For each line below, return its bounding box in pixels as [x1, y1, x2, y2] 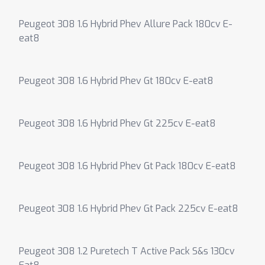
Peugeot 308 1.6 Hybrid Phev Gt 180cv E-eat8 [19, 75, 214, 87]
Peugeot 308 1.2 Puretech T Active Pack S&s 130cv [19, 245, 235, 257]
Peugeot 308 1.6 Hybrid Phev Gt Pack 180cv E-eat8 [19, 160, 236, 172]
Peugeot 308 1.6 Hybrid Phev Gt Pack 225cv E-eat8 [19, 202, 238, 215]
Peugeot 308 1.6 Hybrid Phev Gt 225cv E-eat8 [19, 117, 216, 130]
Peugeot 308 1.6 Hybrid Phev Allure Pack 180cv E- [19, 18, 232, 30]
